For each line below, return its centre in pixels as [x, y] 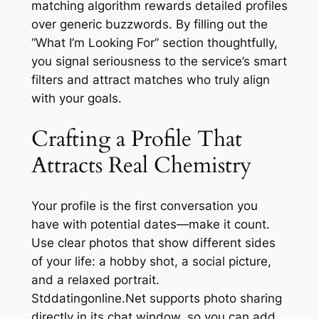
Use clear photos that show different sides [153, 243]
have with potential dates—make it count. [150, 225]
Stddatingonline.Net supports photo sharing [156, 299]
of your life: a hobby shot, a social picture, [151, 262]
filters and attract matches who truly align [150, 80]
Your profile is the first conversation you [144, 206]
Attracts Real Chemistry [141, 165]
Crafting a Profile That [136, 138]
